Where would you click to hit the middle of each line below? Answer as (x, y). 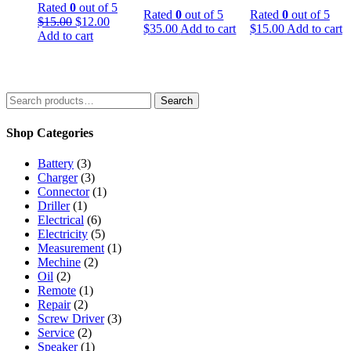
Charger (58, 178)
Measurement (71, 248)
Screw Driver (71, 319)
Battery (56, 164)
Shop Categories (50, 132)
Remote (57, 291)
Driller (54, 206)
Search (177, 101)
